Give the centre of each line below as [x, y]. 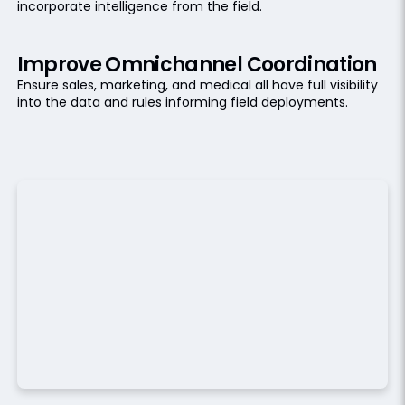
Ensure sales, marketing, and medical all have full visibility [197, 85]
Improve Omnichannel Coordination [197, 64]
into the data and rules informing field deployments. [182, 102]
